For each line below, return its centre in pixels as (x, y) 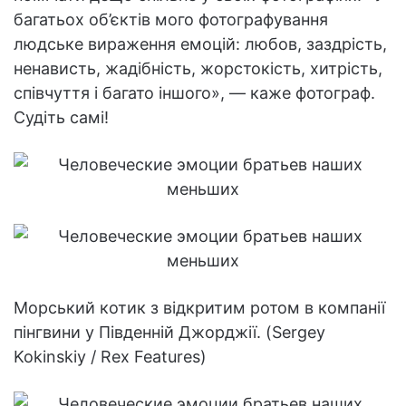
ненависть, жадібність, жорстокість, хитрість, (198, 69)
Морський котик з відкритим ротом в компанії (199, 308)
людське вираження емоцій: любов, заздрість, (200, 44)
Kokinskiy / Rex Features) (110, 357)
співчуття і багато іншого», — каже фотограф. (194, 93)
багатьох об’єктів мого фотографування (171, 20)
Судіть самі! (61, 118)
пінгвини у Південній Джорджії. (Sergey (169, 333)
